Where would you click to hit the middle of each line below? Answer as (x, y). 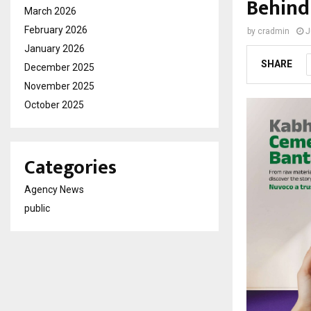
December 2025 (59, 67)
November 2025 (59, 86)
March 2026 (50, 11)
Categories (70, 168)
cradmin (274, 31)
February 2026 (56, 30)
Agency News (54, 190)
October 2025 (54, 105)
